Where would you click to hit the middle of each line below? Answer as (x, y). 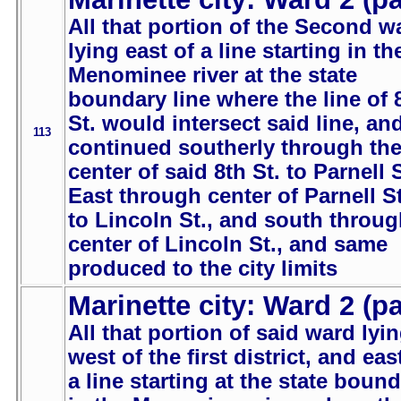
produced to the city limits (203, 269)
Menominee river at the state (213, 76)
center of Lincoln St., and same (228, 245)
